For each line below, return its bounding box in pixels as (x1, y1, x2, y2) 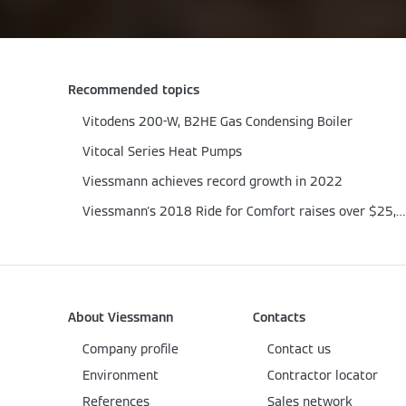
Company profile (82, 341, 179, 357)
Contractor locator (267, 367, 378, 383)
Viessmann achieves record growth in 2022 (82, 173, 343, 189)
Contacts (253, 309, 305, 325)
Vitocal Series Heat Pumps (82, 143, 242, 159)
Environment (82, 367, 159, 383)
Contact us (267, 341, 331, 357)
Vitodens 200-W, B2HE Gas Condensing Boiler (82, 113, 353, 130)
